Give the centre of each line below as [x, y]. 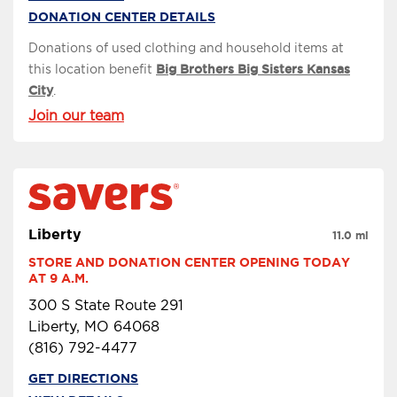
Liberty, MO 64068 [94, 326]
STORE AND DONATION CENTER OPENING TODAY [189, 262]
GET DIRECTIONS [83, 378]
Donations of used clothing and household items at [186, 48]
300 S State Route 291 [106, 305]
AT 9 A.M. [58, 278]
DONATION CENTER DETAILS [122, 17]
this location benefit [92, 70]
